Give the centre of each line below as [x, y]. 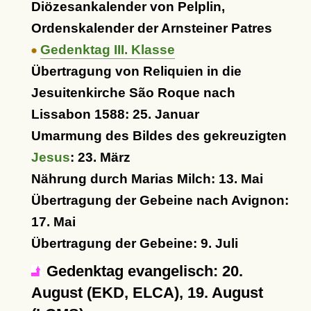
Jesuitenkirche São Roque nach [133, 93]
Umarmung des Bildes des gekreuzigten [159, 136]
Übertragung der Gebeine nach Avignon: [160, 200]
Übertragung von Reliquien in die [136, 71]
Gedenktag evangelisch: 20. [142, 271]
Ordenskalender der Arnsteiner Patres [151, 28]
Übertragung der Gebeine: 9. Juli [134, 243]
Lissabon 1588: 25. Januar [115, 114]
